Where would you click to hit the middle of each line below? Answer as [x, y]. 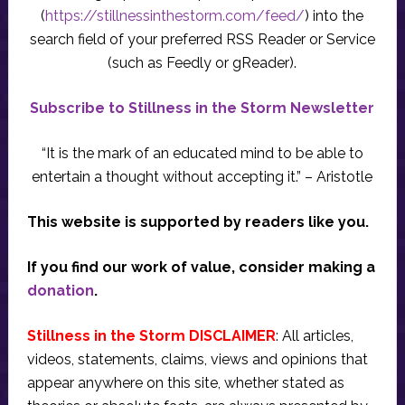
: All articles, [314, 336]
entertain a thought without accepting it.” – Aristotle [202, 177]
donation [60, 291]
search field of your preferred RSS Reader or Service [202, 40]
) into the [334, 16]
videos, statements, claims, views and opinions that [197, 360]
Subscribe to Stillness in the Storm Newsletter [202, 108]
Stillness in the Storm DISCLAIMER [151, 336]
